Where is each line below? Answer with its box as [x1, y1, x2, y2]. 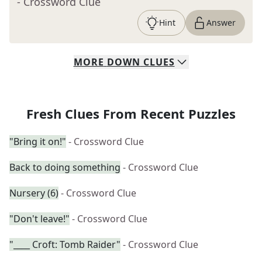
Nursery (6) [9, 187, 58, 199]
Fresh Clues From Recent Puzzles [26, 105, 236, 122]
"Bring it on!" [9, 135, 66, 148]
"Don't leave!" [9, 212, 70, 225]
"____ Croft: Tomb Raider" [9, 238, 120, 251]
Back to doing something [9, 161, 120, 174]
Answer [206, 17, 236, 28]
